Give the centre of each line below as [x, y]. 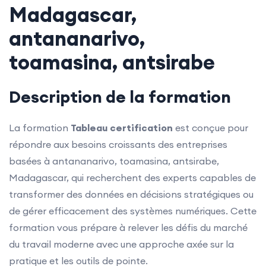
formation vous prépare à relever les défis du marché [128, 227]
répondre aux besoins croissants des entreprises [118, 144]
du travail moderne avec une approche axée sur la [121, 244]
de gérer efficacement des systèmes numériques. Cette [133, 211]
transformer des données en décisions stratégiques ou [131, 194]
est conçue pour [210, 128]
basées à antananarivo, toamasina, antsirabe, [114, 161]
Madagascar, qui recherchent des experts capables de [132, 178]
